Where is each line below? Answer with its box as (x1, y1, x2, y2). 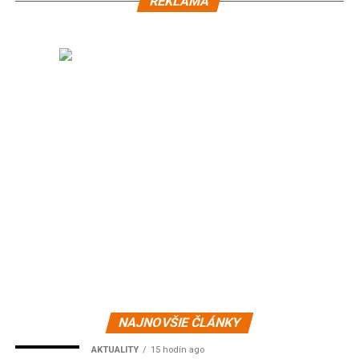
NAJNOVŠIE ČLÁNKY (116, 314, 243, 330)
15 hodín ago (150, 344, 204, 355)
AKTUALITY (91, 344, 139, 355)
